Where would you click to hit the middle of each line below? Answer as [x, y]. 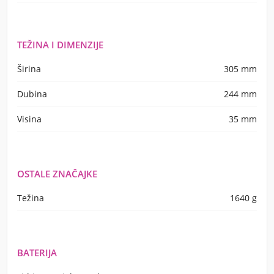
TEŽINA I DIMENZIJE [60, 45]
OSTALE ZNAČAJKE [57, 174]
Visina [29, 119]
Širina [29, 69]
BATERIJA [37, 253]
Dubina [32, 94]
